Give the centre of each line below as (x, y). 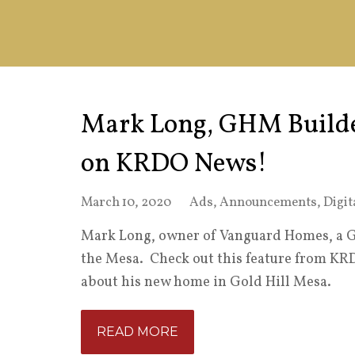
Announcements (268, 202)
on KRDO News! (174, 164)
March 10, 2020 (126, 202)
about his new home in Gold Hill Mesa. (206, 282)
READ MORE (137, 332)
